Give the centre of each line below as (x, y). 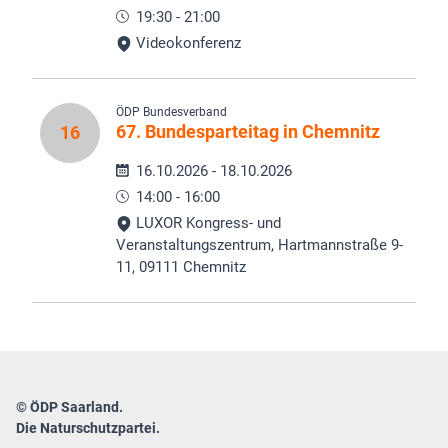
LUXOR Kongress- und (206, 222)
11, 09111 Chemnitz (181, 266)
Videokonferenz (186, 42)
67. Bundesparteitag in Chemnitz (248, 131)
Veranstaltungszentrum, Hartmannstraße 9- (259, 244)
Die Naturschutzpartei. (88, 427)
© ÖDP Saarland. (69, 406)
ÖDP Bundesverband (171, 111)
